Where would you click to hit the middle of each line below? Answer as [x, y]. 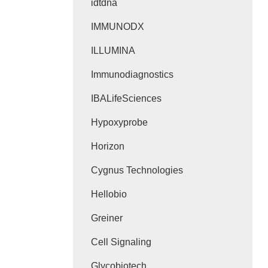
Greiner [107, 218]
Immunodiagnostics [132, 74]
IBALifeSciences [126, 98]
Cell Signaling [121, 242]
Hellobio [109, 194]
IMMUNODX [118, 27]
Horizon [108, 146]
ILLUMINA [113, 51]
